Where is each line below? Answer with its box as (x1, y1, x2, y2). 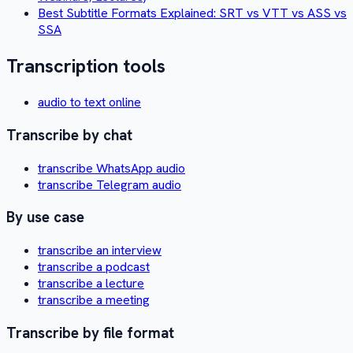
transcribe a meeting (38, 292, 150, 309)
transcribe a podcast (38, 258, 150, 276)
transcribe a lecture (38, 275, 144, 292)
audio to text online (38, 94, 141, 111)
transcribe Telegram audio (38, 176, 181, 193)
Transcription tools (6, 54, 165, 79)
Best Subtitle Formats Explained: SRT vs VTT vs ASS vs (38, 5, 347, 22)
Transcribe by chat (6, 124, 132, 145)
